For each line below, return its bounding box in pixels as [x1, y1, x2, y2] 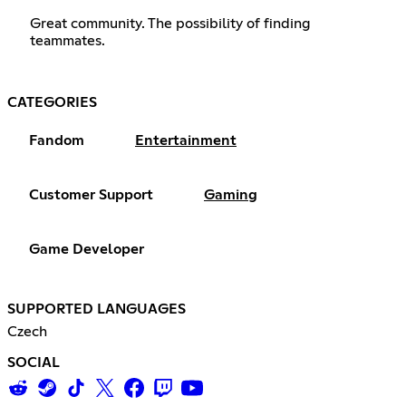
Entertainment [135, 133, 237, 149]
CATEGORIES [7, 95, 97, 111]
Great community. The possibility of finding [29, 16, 311, 32]
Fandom [29, 133, 84, 149]
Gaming [204, 188, 257, 203]
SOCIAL [7, 355, 60, 371]
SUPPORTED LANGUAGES [7, 302, 186, 317]
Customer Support [29, 188, 153, 203]
